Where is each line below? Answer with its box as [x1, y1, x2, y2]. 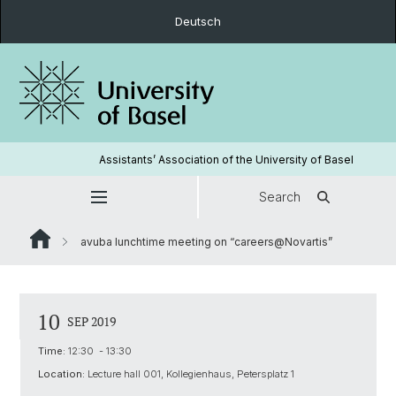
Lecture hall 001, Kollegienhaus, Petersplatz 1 [85, 368, 294, 380]
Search [259, 189, 301, 204]
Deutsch [175, 14, 221, 28]
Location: [38, 368, 85, 380]
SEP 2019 [67, 313, 116, 330]
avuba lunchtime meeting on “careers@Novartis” [78, 235, 332, 248]
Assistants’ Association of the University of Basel [98, 152, 354, 166]
